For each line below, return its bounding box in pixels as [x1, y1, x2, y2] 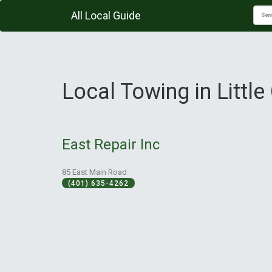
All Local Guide [71, 9, 141, 22]
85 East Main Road [62, 167, 127, 177]
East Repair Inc [62, 135, 160, 153]
